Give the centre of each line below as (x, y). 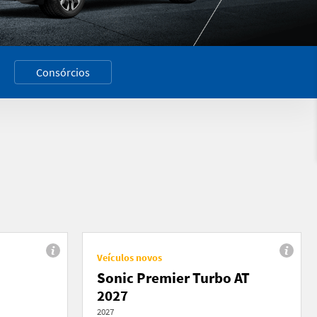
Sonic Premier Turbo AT (173, 277)
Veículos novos (129, 257)
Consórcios (63, 72)
